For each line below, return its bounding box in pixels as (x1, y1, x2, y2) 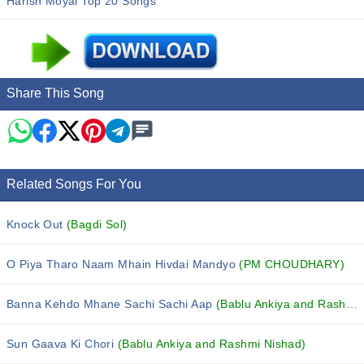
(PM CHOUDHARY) (239, 258, 345, 271)
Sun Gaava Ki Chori (6, 337, 118, 350)
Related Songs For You (6, 177, 141, 191)
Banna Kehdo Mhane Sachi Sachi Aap (6, 297, 216, 310)
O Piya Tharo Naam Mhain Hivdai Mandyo (6, 258, 240, 271)
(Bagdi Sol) (67, 218, 128, 231)
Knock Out (6, 218, 67, 231)
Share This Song (6, 86, 104, 100)
